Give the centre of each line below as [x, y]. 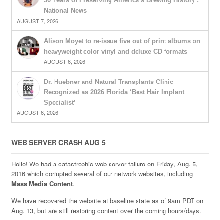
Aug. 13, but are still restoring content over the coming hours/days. [106, 210]
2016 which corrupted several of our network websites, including [102, 173]
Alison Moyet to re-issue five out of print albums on [122, 41]
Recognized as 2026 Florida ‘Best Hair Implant [114, 92]
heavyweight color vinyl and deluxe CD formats [115, 52]
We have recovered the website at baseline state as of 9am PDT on [107, 200]
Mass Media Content [42, 183]
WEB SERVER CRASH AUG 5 [58, 143]
